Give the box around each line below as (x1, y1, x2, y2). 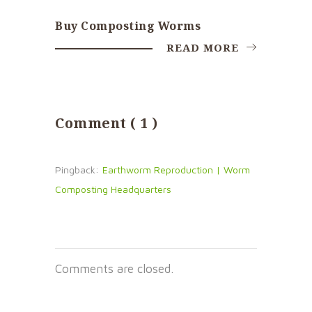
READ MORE (166, 40, 242, 54)
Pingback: (55, 163, 99, 175)
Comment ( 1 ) (55, 113, 158, 132)
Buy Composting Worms (55, 17, 201, 33)
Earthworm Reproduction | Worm (102, 163, 250, 175)
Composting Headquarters (55, 182, 171, 195)
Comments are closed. (55, 261, 173, 276)
